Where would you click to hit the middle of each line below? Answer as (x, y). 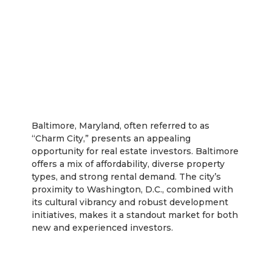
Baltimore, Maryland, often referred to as (121, 126)
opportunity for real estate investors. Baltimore (135, 151)
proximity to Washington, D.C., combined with (133, 190)
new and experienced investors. (103, 228)
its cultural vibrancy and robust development (130, 202)
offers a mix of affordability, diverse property (128, 164)
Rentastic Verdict (136, 260)
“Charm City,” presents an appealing (111, 139)
